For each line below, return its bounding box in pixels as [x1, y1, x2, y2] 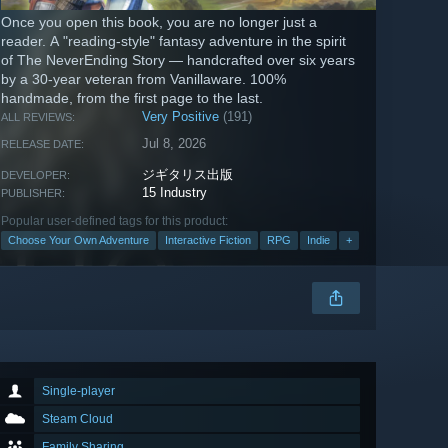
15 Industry [142, 185, 208, 201]
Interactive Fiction [165, 234, 251, 247]
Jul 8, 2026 [142, 136, 207, 152]
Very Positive [142, 109, 220, 125]
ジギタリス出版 [142, 167, 234, 183]
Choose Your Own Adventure [8, 234, 149, 247]
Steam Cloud [42, 412, 113, 427]
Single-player [42, 384, 115, 399]
